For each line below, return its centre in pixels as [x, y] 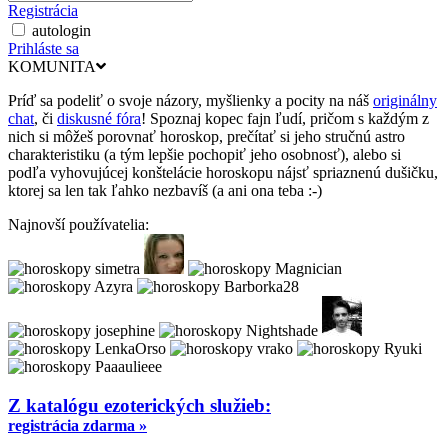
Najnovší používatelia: [78, 225]
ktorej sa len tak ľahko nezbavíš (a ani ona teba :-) [165, 191]
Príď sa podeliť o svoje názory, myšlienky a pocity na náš [190, 101]
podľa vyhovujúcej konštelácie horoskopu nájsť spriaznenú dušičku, [223, 173]
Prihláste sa [43, 49]
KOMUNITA [52, 67]
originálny [405, 101]
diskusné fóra [99, 119]
